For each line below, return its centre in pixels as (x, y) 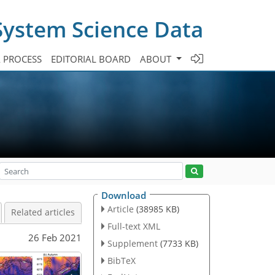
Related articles (43, 212)
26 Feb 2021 (55, 237)
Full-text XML (134, 226)
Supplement (132, 243)
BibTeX (121, 260)
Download (124, 195)
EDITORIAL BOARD (91, 59)
